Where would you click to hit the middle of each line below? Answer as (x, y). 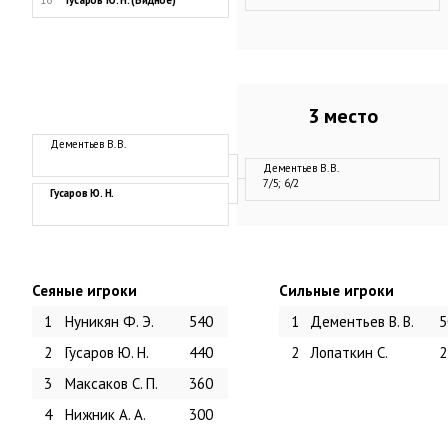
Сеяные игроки (84, 290)
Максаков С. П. (111, 383)
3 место (342, 116)
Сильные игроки (336, 290)
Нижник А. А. (105, 414)
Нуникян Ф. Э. (109, 321)
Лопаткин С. (349, 352)
